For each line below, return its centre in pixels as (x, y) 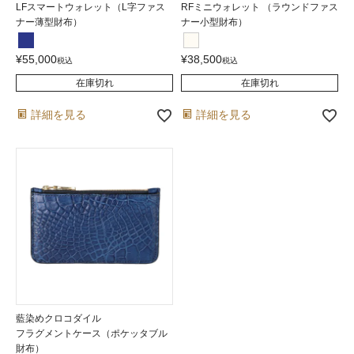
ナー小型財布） (214, 23)
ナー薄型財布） (49, 23)
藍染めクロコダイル (58, 319)
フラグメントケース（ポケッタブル (92, 334)
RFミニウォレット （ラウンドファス (260, 8)
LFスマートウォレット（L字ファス (90, 8)
